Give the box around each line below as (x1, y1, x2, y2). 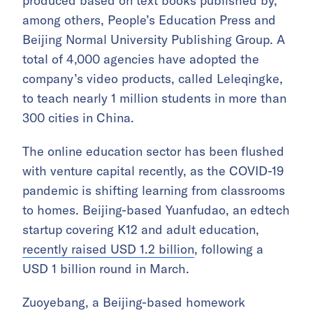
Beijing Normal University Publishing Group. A (22, 31, 285, 48)
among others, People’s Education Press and (22, 11, 276, 28)
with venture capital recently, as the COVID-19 (22, 162, 284, 179)
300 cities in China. (22, 109, 134, 126)
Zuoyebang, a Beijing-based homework (22, 293, 245, 310)
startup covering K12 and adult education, (22, 221, 259, 238)
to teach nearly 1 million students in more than (22, 89, 286, 106)
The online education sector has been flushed (22, 143, 284, 159)
